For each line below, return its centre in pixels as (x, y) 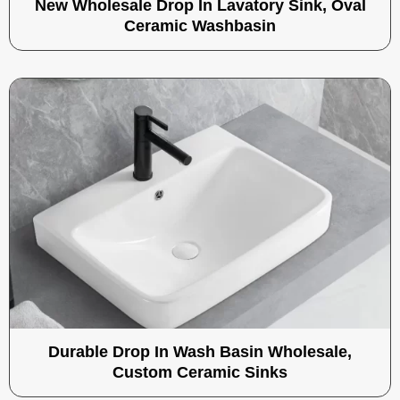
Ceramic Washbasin (200, 26)
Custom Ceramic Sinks (200, 372)
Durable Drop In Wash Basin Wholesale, (200, 352)
